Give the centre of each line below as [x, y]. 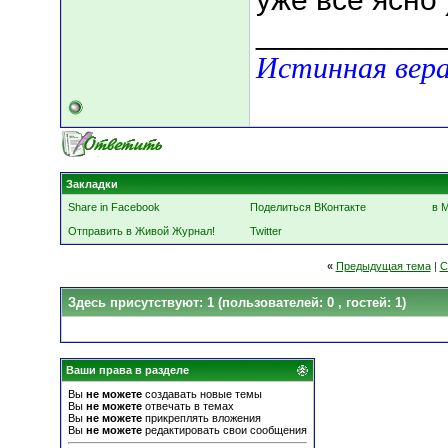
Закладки [92, 184]
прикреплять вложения [201, 418]
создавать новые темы [202, 394]
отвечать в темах [188, 406]
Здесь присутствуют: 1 [143, 302]
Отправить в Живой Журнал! [141, 231]
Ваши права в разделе [127, 370]
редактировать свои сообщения [224, 430]
